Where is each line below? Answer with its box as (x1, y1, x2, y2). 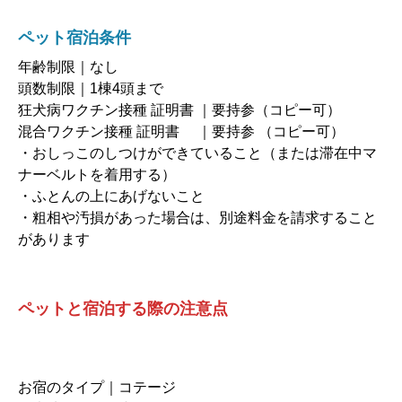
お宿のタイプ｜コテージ (18, 380, 176, 396)
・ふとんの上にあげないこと (18, 188, 205, 204)
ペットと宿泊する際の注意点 (18, 300, 228, 319)
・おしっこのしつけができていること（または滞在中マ (18, 144, 377, 161)
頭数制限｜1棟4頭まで (18, 80, 163, 96)
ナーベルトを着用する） (18, 166, 176, 182)
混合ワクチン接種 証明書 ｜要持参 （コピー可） (18, 123, 345, 139)
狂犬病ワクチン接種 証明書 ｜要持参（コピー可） (18, 101, 341, 118)
